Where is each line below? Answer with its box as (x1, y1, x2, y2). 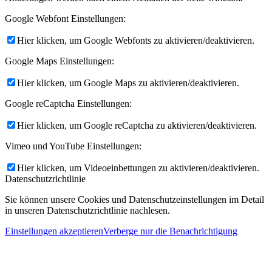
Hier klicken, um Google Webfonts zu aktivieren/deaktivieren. (17, 35, 254, 46)
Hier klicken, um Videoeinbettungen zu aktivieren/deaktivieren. (17, 163, 259, 174)
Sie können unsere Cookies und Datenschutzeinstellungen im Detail (5, 194, 264, 205)
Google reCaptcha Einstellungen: (5, 98, 132, 109)
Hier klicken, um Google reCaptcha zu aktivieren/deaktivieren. (17, 120, 257, 131)
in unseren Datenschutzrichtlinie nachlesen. (5, 205, 170, 216)
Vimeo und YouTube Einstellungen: (5, 141, 141, 152)
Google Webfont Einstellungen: (5, 13, 126, 24)
